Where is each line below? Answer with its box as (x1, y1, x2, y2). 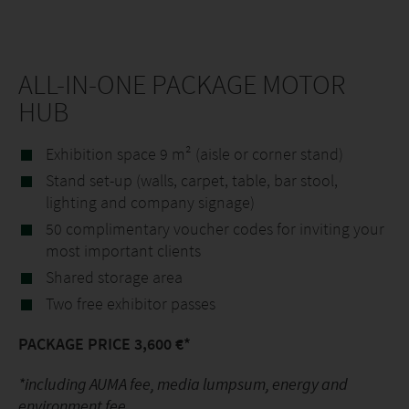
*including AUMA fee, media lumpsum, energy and (18, 373, 348, 394)
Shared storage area (46, 267, 183, 288)
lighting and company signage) (46, 192, 255, 213)
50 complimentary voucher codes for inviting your (46, 218, 384, 239)
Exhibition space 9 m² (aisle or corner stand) (46, 143, 343, 164)
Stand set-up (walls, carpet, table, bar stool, (46, 170, 338, 191)
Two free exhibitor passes (46, 293, 215, 314)
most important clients (46, 240, 201, 261)
